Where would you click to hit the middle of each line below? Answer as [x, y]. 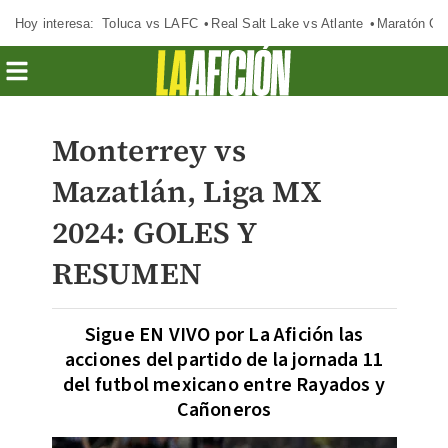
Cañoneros [224, 410]
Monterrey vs [148, 150]
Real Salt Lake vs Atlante [287, 23]
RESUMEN [126, 273]
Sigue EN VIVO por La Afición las [224, 335]
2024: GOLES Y [154, 232]
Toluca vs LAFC [150, 23]
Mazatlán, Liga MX [186, 191]
